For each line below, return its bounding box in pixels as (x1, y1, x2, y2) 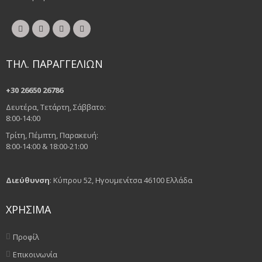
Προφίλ (13, 232, 39, 243)
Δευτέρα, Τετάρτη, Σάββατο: (6, 102, 106, 113)
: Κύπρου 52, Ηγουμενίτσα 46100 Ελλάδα (50, 175, 192, 186)
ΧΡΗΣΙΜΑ (6, 202, 51, 217)
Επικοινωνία (13, 249, 57, 260)
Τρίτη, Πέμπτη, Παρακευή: (6, 130, 98, 141)
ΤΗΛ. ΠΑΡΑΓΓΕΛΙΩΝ (6, 57, 103, 71)
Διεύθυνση (6, 175, 50, 186)
